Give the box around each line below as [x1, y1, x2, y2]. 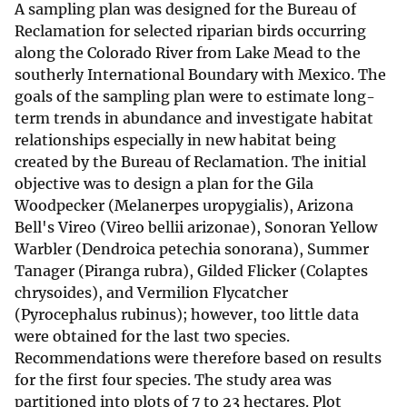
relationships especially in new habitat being [15, 131, 336, 150]
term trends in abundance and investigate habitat [15, 109, 373, 128]
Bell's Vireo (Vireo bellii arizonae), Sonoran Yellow [15, 218, 377, 237]
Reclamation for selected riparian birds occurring [15, 22, 366, 41]
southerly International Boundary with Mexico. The [15, 65, 386, 84]
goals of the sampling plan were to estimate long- [15, 87, 375, 106]
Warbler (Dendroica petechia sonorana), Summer [15, 240, 369, 259]
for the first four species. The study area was [15, 371, 332, 390]
